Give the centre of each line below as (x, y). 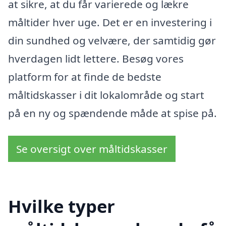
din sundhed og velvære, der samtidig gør (112, 40)
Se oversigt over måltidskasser (92, 149)
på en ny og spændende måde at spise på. (112, 113)
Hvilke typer (62, 206)
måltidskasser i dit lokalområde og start (106, 95)
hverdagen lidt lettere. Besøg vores (96, 58)
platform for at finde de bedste (85, 76)
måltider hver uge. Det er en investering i (110, 22)
